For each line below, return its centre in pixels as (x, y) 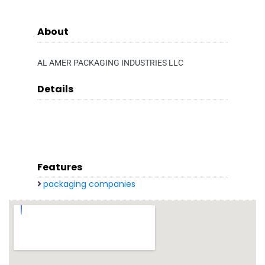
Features (60, 167)
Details (55, 89)
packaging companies (89, 184)
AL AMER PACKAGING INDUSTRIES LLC (110, 63)
